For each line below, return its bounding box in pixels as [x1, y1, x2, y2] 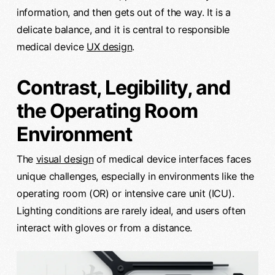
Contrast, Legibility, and [16, 76, 230, 100]
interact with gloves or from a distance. [16, 222, 193, 234]
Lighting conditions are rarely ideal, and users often [16, 204, 246, 217]
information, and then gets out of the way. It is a [16, 6, 231, 19]
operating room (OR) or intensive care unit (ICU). [16, 187, 234, 200]
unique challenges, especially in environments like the [16, 170, 254, 183]
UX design [87, 41, 133, 53]
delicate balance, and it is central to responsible [16, 23, 230, 36]
